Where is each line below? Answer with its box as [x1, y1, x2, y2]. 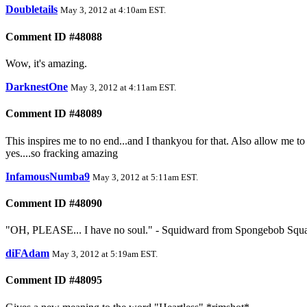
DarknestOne [5, 80, 68, 93]
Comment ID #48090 [5, 197, 102, 209]
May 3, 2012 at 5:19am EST [52, 249, 156, 260]
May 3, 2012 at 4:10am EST [60, 5, 164, 16]
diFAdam [5, 247, 49, 260]
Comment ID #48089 [5, 108, 102, 120]
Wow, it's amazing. [5, 57, 87, 69]
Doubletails [5, 3, 58, 16]
